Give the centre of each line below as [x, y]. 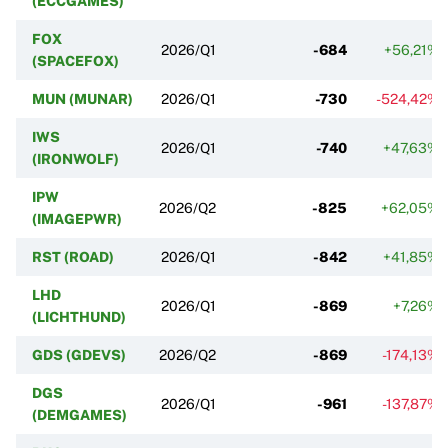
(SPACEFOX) [75, 60]
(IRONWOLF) [75, 158]
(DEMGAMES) [79, 414]
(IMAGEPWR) [77, 218]
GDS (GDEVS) [79, 354]
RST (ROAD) [73, 256]
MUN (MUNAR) [82, 98]
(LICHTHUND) [79, 316]
